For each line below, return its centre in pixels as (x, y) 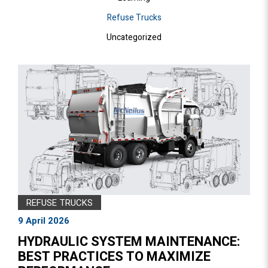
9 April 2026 (44, 221)
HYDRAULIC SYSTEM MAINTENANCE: (129, 242)
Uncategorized (134, 37)
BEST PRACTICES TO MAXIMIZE (114, 257)
